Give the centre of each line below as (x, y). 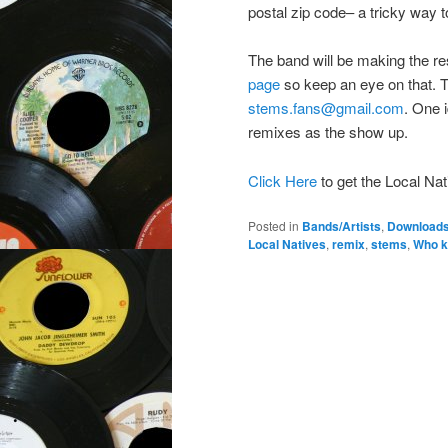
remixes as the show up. (328, 132)
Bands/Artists (341, 226)
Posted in (273, 226)
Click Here (282, 180)
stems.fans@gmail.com (326, 108)
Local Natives (287, 244)
